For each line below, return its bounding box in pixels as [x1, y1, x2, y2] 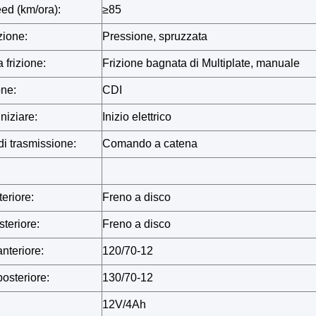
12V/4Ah [102, 298, 146, 310]
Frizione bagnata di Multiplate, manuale [102, 57, 300, 69]
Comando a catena [102, 138, 197, 150]
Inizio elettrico [102, 111, 171, 123]
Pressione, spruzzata [102, 30, 207, 42]
